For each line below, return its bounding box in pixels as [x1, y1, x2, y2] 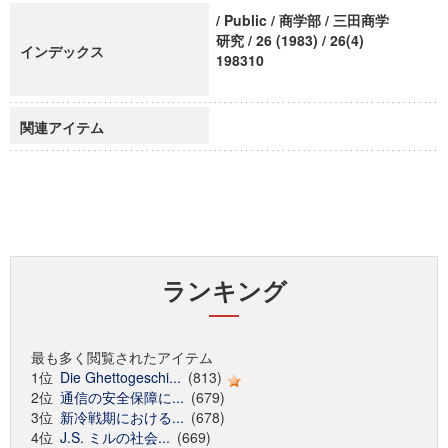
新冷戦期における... [60, 407, 184, 427]
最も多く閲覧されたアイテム [31, 347, 213, 367]
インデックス [20, 41, 104, 61]
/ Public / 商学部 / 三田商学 [216, 10, 389, 30]
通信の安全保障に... [60, 387, 184, 407]
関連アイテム [20, 117, 104, 137]
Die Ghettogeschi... [60, 367, 181, 387]
